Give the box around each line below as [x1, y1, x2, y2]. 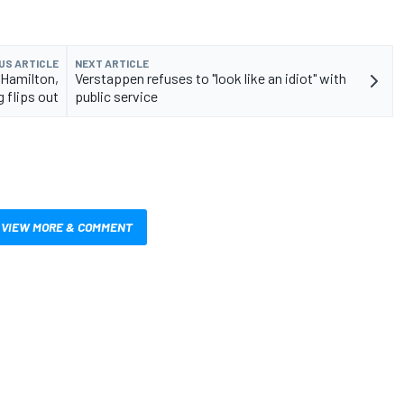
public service [75, 87, 158, 106]
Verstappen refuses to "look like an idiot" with [75, 69, 346, 87]
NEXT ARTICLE [75, 57, 149, 70]
